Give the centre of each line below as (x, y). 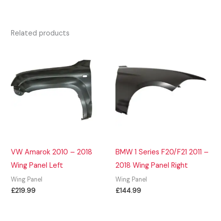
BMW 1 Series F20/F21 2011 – (162, 152)
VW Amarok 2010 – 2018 (52, 152)
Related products (40, 34)
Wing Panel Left (37, 165)
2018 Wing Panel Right (152, 165)
